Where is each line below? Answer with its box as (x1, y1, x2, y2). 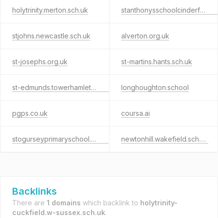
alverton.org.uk (121, 32, 169, 40)
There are (12, 199, 47, 207)
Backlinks (12, 185, 57, 197)
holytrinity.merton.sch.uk (12, 6, 88, 14)
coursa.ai (121, 109, 150, 117)
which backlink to (81, 199, 140, 207)
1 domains (47, 199, 81, 207)
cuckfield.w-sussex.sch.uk (12, 208, 105, 217)
